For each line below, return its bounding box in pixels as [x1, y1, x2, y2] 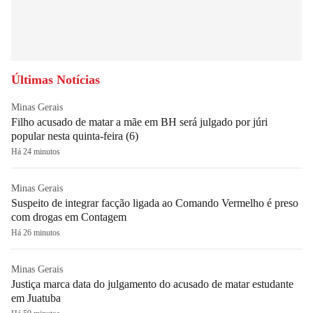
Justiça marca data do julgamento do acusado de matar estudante [11, 277, 293, 290]
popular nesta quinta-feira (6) [11, 129, 138, 142]
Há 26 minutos [11, 227, 60, 238]
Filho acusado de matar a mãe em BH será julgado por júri [11, 115, 268, 128]
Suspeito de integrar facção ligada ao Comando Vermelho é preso [11, 196, 298, 209]
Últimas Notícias [11, 72, 100, 87]
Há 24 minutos [11, 146, 60, 156]
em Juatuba [11, 291, 61, 304]
